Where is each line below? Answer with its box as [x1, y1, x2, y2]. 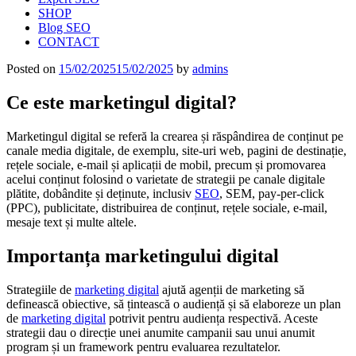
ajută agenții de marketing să [159, 282, 304, 296]
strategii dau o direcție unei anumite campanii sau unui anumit [6, 325, 315, 339]
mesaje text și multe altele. [6, 215, 137, 229]
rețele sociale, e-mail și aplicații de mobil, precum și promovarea [6, 157, 326, 172]
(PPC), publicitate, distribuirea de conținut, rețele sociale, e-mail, [6, 200, 327, 215]
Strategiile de [6, 282, 75, 296]
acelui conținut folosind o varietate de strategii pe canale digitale [6, 172, 325, 186]
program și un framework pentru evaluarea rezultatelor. [6, 339, 281, 354]
